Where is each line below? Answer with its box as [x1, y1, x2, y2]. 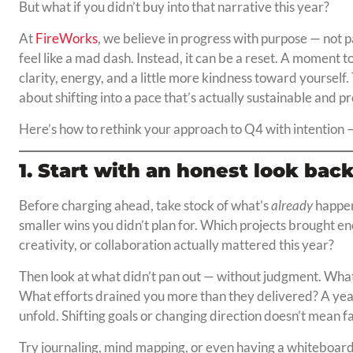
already [270, 197, 313, 214]
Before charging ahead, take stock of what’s [18, 197, 271, 214]
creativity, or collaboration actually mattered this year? [18, 236, 334, 254]
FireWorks [35, 30, 98, 47]
